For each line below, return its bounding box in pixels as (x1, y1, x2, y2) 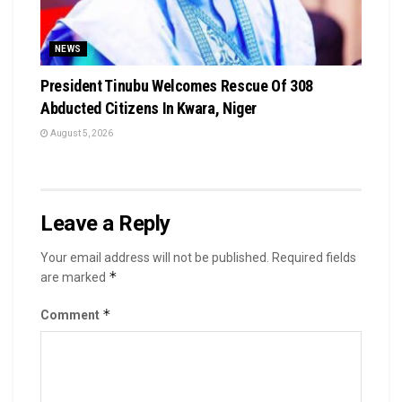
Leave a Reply (40, 210, 170, 236)
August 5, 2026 (48, 127, 113, 138)
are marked (40, 269, 109, 284)
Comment (40, 307, 102, 322)
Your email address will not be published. (40, 249, 269, 265)
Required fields (272, 249, 356, 265)
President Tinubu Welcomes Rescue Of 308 (40, 75, 313, 95)
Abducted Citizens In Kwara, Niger (40, 98, 258, 118)
